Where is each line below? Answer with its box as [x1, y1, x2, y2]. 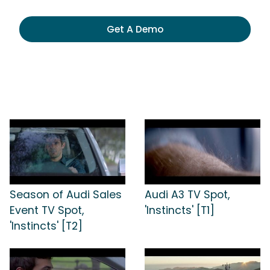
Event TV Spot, [10, 202, 84, 218]
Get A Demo [107, 22, 163, 36]
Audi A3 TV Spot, [145, 187, 230, 202]
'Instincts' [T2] [10, 218, 83, 233]
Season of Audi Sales [10, 187, 122, 202]
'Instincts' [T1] [145, 202, 215, 218]
